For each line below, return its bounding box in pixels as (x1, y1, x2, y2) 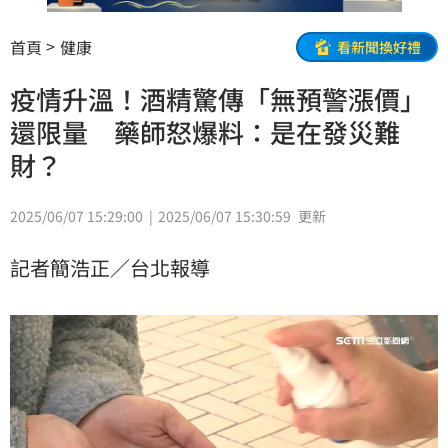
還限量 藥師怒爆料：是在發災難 (10, 113, 400, 151)
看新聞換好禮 (337, 36, 421, 57)
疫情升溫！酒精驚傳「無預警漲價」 (10, 80, 426, 118)
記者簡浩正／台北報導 (10, 253, 210, 283)
